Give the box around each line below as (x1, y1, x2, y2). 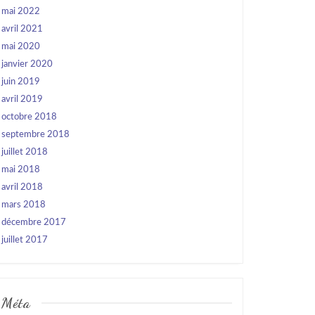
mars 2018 (1, 200, 46, 210)
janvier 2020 (1, 60, 53, 69)
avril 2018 (1, 183, 43, 192)
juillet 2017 (1, 236, 48, 245)
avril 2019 (1, 95, 43, 104)
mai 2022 (1, 7, 40, 16)
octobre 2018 (1, 112, 57, 122)
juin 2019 (1, 77, 40, 86)
